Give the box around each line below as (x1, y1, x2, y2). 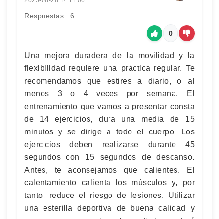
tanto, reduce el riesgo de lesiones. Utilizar (24, 191, 195, 199)
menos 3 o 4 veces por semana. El (24, 89, 195, 98)
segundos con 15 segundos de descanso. (24, 153, 195, 161)
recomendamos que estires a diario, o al (24, 77, 195, 85)
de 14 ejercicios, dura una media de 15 (24, 115, 195, 123)
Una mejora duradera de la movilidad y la (24, 51, 195, 60)
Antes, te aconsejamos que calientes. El (24, 166, 195, 174)
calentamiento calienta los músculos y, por (24, 178, 195, 187)
